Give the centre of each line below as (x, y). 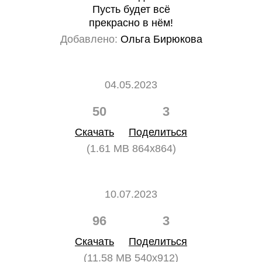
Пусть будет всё (131, 9)
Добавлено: (89, 39)
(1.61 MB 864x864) (131, 149)
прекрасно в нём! (131, 23)
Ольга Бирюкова (160, 39)
